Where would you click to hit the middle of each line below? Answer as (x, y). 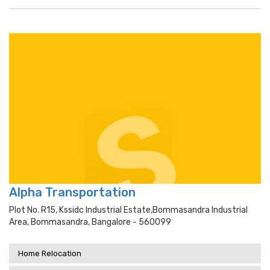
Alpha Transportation (72, 192)
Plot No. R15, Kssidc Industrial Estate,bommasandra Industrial (128, 210)
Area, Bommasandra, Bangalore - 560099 (90, 222)
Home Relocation (50, 253)
